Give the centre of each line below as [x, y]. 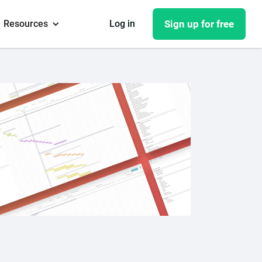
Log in [123, 24]
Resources [25, 24]
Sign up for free [199, 24]
